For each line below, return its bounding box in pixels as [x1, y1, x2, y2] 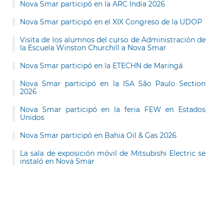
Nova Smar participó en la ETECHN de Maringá [20, 61, 183, 70]
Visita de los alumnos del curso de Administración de [20, 35, 206, 44]
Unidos [20, 113, 44, 122]
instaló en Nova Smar [20, 157, 95, 166]
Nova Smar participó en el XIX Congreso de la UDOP [20, 17, 202, 26]
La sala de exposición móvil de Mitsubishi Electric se [20, 149, 206, 158]
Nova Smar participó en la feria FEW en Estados [20, 105, 206, 114]
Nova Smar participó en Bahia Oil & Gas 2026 [20, 131, 177, 140]
